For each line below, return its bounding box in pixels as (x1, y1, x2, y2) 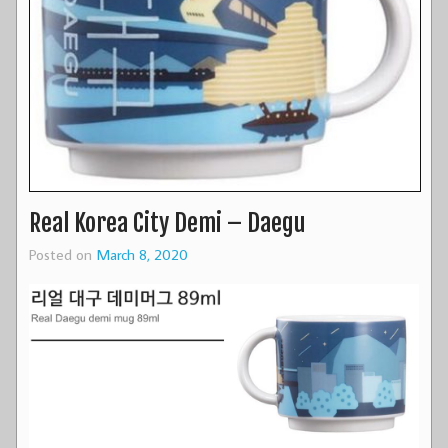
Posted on (29, 244, 96, 265)
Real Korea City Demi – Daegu (29, 208, 305, 239)
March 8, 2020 (96, 244, 188, 265)
